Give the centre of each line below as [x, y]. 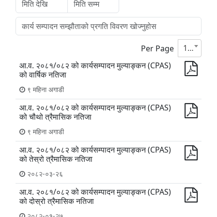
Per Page [157, 48]
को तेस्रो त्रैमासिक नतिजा [56, 159]
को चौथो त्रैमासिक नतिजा [55, 117]
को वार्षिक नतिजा [43, 75]
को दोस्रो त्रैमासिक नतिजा [57, 201]
